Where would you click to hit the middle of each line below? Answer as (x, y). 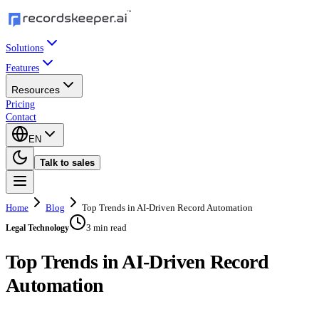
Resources (36, 90)
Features (22, 68)
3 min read (106, 228)
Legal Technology (37, 228)
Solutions (25, 48)
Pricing (20, 104)
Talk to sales (67, 163)
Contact (21, 117)
